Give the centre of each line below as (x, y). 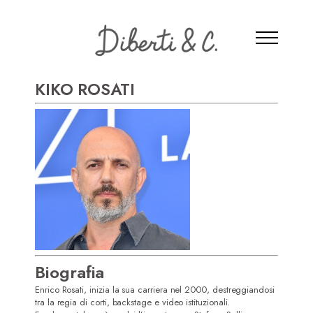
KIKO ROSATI (85, 89)
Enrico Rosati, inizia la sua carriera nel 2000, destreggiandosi (155, 290)
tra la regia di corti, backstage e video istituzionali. (133, 303)
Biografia (70, 272)
